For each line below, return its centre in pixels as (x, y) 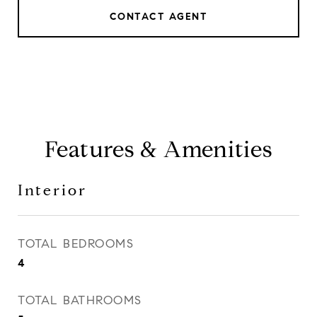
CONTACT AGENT (158, 17)
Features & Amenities (158, 149)
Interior (52, 190)
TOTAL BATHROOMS (80, 300)
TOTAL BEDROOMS (76, 244)
